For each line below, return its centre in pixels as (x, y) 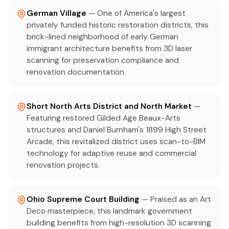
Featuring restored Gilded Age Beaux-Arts (104, 118)
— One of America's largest (137, 13)
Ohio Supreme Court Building (83, 199)
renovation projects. (63, 165)
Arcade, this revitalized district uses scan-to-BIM (116, 142)
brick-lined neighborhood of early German (102, 37)
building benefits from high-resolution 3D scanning (119, 223)
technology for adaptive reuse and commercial (111, 153)
